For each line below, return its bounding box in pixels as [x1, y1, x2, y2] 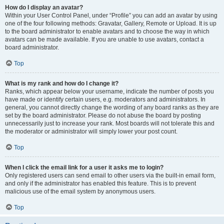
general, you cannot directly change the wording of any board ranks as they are [5, 104, 219, 111]
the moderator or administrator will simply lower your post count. [5, 128, 177, 135]
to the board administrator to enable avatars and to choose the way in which [5, 28, 209, 35]
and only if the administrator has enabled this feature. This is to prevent [5, 180, 196, 187]
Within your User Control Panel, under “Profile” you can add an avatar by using [5, 12, 217, 19]
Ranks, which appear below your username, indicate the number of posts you [5, 88, 214, 95]
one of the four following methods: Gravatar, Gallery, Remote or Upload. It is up [5, 20, 216, 27]
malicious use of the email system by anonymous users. [5, 188, 155, 195]
